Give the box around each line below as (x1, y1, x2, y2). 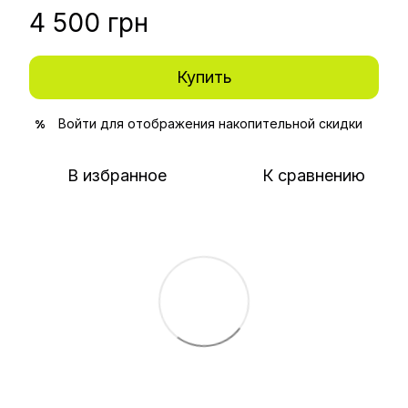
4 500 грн (29, 7, 148, 39)
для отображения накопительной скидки (97, 116, 362, 132)
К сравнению (261, 166, 365, 186)
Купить (176, 67, 232, 87)
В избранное (66, 166, 167, 186)
